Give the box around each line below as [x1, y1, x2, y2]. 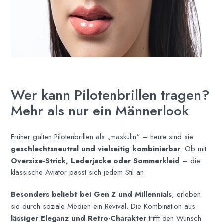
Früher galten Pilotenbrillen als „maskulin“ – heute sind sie [11, 131, 194, 142]
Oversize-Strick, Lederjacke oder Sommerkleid [11, 155, 180, 166]
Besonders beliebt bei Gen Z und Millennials [11, 188, 172, 200]
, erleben [172, 188, 201, 200]
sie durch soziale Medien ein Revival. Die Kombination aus [11, 200, 196, 212]
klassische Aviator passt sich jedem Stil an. [11, 166, 146, 178]
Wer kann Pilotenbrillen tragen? [11, 84, 210, 105]
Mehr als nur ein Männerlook [11, 100, 189, 121]
